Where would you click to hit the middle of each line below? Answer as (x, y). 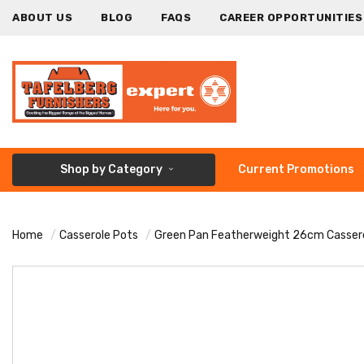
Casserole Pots (99, 235)
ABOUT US (42, 17)
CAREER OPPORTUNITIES (291, 17)
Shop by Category (111, 169)
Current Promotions (296, 169)
